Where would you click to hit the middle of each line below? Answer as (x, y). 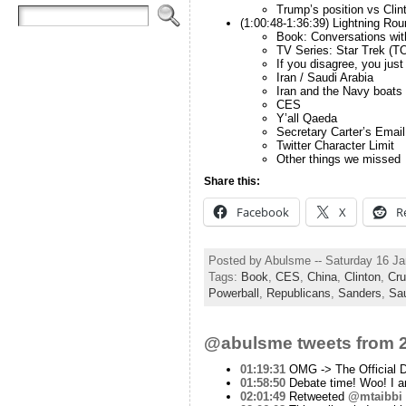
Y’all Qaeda (306, 118)
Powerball (233, 293)
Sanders (359, 293)
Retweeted (316, 396)
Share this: (232, 181)
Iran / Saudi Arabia (324, 77)
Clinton (362, 276)
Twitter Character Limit (335, 145)
